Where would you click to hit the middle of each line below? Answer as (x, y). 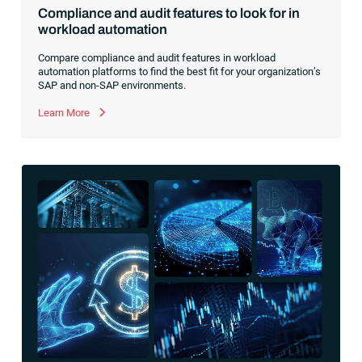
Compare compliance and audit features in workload (157, 57)
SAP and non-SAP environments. (112, 85)
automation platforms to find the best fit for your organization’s (180, 71)
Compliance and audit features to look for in (169, 13)
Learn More (65, 112)
